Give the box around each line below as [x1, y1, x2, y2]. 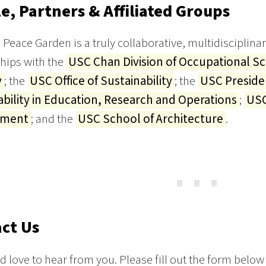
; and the [30, 110, 75, 128]
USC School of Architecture [77, 110, 223, 128]
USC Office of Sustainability [29, 72, 172, 90]
